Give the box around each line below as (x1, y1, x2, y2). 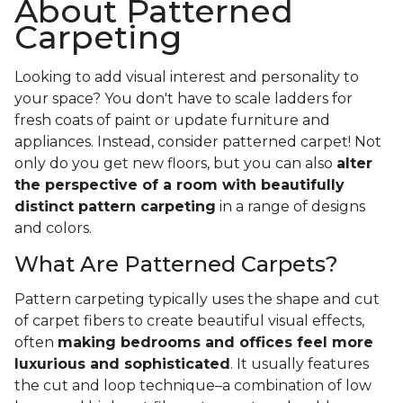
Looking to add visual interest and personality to (14, 68, 359, 86)
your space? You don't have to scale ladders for (14, 90, 353, 108)
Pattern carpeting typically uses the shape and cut (14, 291, 380, 309)
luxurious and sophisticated (14, 355, 230, 373)
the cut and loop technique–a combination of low (14, 377, 372, 395)
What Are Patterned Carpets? (14, 251, 338, 278)
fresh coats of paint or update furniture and (14, 112, 330, 130)
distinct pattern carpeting (14, 198, 216, 216)
